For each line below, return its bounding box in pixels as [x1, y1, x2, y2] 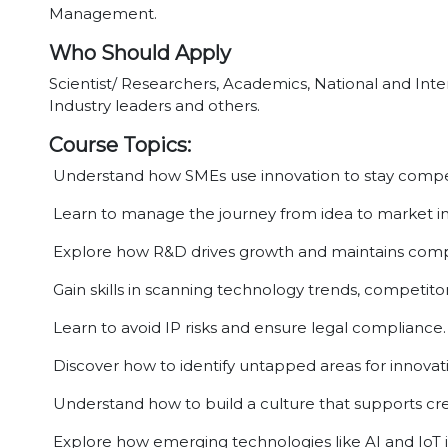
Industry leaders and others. [49, 96, 260, 115]
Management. [49, 4, 157, 23]
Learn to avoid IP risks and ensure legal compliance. [49, 318, 446, 337]
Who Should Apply [49, 41, 231, 65]
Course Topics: [49, 133, 191, 157]
